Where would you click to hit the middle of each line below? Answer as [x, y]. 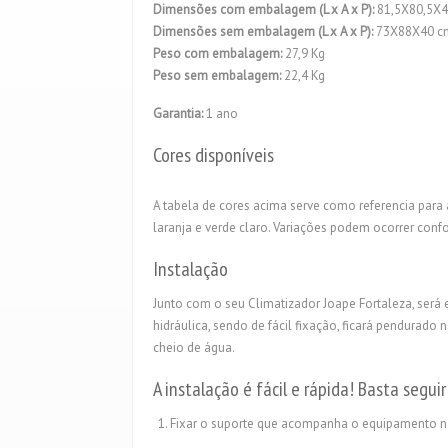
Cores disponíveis [213, 155]
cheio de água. [194, 347]
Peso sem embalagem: [218, 75]
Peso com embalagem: [217, 53]
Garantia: [178, 113]
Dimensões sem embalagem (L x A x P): [263, 31]
